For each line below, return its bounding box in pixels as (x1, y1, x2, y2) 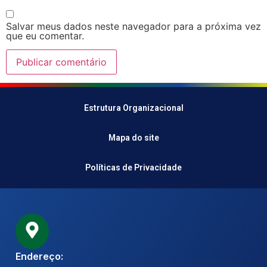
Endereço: (15, 250, 63, 263)
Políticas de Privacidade (85, 163, 182, 173)
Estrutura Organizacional (83, 103, 184, 113)
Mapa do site (108, 133, 159, 143)
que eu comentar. (6, 30, 84, 42)
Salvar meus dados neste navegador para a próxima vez (6, 20, 261, 33)
